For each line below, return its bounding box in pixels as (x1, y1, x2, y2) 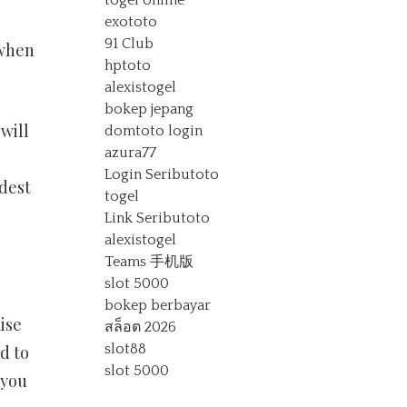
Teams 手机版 (104, 253, 194, 270)
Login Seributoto (104, 166, 220, 183)
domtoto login (104, 123, 203, 139)
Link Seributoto (104, 210, 211, 226)
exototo (104, 14, 158, 30)
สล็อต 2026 (104, 319, 177, 335)
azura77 (104, 144, 157, 161)
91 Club (104, 35, 154, 52)
